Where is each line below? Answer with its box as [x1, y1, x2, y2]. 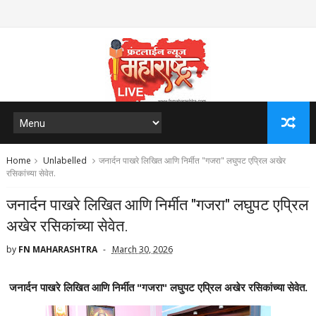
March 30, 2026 [111, 243, 173, 255]
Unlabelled [40, 154, 89, 166]
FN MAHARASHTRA [18, 243, 97, 255]
